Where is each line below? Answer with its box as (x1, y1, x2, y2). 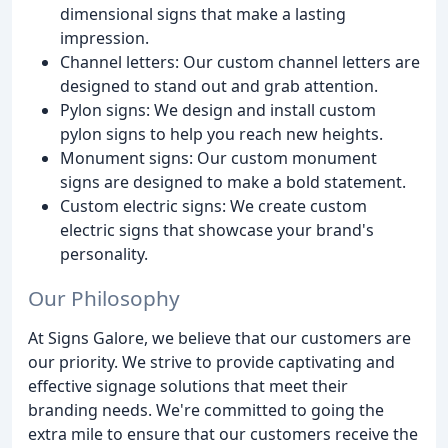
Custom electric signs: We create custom (60, 194, 367, 217)
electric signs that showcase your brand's (60, 218, 374, 241)
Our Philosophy (28, 284, 180, 313)
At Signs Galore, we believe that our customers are (28, 327, 411, 350)
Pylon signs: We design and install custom (60, 98, 376, 121)
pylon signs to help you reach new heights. (60, 122, 383, 145)
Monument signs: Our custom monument (60, 146, 377, 169)
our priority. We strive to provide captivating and (28, 351, 395, 374)
